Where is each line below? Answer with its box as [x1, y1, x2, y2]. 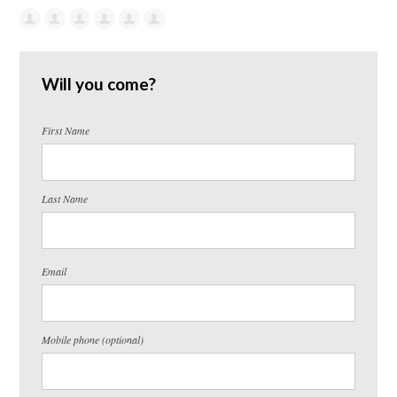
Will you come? [42, 73, 157, 94]
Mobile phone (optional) [42, 331, 144, 346]
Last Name [42, 191, 89, 206]
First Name [42, 122, 90, 137]
